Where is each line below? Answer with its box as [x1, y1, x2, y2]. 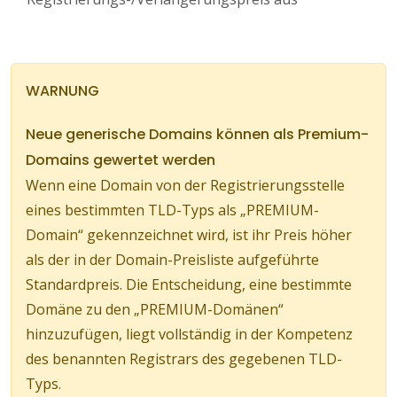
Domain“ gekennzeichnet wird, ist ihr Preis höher [26, 225, 352, 245]
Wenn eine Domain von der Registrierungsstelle [26, 175, 345, 196]
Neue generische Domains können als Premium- [26, 124, 369, 145]
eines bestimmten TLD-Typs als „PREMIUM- [26, 200, 319, 221]
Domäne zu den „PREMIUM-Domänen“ [26, 300, 284, 320]
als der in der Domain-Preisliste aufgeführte [26, 250, 319, 270]
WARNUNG [26, 81, 99, 102]
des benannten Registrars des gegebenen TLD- [26, 349, 342, 370]
